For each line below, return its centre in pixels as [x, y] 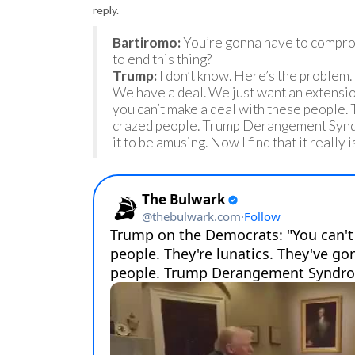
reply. [106, 10]
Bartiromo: [147, 42]
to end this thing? [162, 59]
